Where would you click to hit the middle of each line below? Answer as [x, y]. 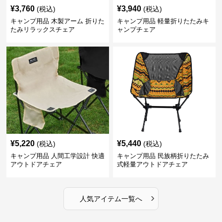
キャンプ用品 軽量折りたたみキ [163, 21]
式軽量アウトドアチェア [152, 164]
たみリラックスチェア [43, 29]
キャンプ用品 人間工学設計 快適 [58, 156]
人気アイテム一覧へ [111, 199]
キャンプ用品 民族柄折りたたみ [163, 156]
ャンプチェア [136, 29]
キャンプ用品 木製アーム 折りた [58, 21]
